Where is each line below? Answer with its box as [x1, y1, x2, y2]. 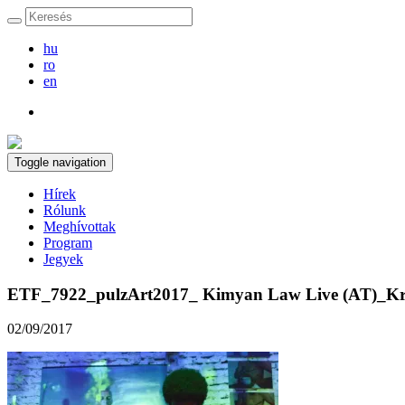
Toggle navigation [14, 155, 106, 169]
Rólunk [43, 202, 86, 218]
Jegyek [43, 251, 83, 267]
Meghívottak [43, 219, 116, 234]
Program [43, 235, 92, 250]
